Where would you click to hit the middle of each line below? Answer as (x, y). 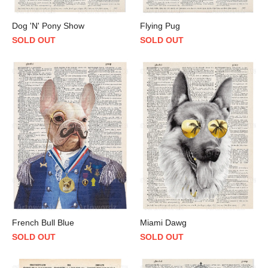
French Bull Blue (43, 222)
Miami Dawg (163, 222)
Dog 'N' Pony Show (48, 25)
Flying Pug (160, 25)
